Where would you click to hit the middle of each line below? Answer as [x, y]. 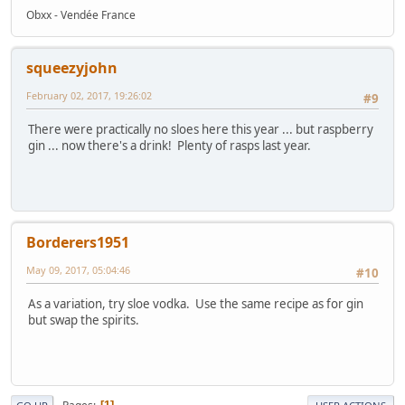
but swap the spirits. [84, 320]
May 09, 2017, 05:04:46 [78, 270]
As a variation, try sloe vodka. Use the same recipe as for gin [196, 304]
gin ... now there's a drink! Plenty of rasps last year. [170, 146]
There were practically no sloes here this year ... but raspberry [201, 130]
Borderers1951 [78, 243]
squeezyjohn [72, 68]
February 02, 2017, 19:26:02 [89, 96]
